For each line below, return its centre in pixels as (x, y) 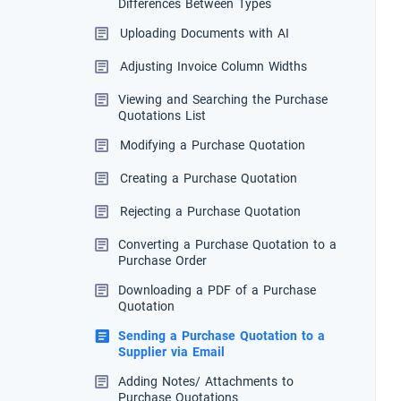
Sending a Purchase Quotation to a (222, 336)
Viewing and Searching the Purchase (223, 100)
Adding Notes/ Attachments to (206, 382)
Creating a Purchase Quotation (209, 179)
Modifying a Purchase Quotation (213, 145)
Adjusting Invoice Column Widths (213, 67)
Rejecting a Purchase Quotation (210, 212)
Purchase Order (162, 261)
